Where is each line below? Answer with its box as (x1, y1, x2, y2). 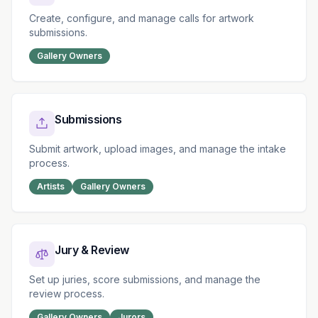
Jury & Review (55, 243, 129, 257)
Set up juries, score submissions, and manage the (29, 273, 261, 285)
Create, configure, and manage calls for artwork (29, 12, 254, 24)
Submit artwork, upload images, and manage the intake (29, 143, 286, 155)
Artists (37, 181, 65, 192)
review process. (29, 287, 104, 300)
